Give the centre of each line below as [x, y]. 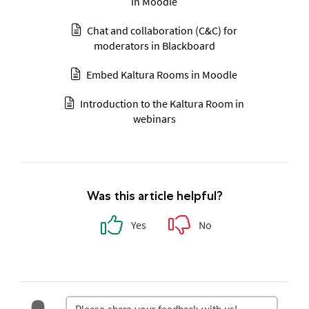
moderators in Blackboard [154, 45]
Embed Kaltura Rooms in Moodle [162, 74]
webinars [154, 118]
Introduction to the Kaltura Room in [162, 103]
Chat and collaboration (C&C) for [162, 30]
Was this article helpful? [154, 196]
